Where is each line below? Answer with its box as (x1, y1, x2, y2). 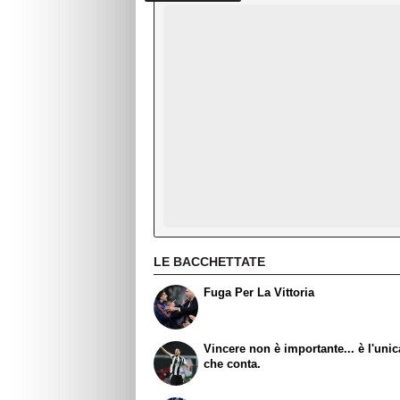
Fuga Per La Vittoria (204, 286, 315, 300)
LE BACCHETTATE (154, 254, 265, 269)
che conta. (204, 357, 262, 371)
